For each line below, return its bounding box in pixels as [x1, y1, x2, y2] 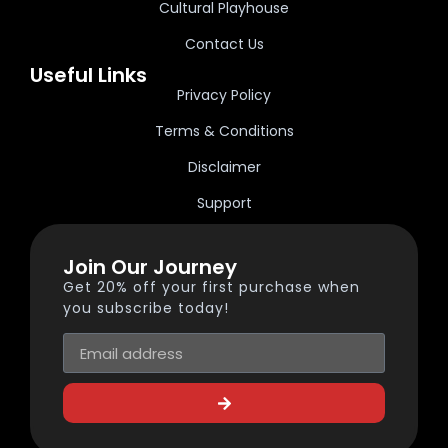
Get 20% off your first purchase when [63, 276, 360, 297]
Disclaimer [187, 156, 261, 177]
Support [196, 192, 252, 213]
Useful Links [30, 60, 147, 89]
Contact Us [184, 33, 264, 54]
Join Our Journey [63, 252, 237, 281]
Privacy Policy [177, 84, 271, 105]
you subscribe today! [63, 297, 229, 318]
